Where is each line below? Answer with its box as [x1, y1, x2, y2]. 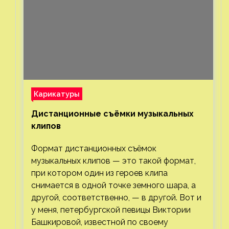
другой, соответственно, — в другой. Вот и [31, 192, 201, 202]
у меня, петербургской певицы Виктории [31, 204, 191, 215]
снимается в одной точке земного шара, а [31, 180, 196, 190]
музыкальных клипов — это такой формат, [31, 155, 196, 166]
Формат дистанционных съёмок [31, 143, 156, 153]
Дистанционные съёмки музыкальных [31, 108, 194, 119]
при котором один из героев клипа [31, 168, 168, 178]
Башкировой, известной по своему [31, 217, 168, 227]
